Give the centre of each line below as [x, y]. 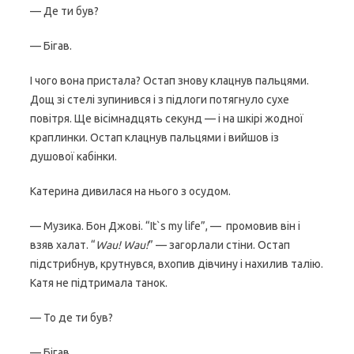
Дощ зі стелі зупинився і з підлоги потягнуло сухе [160, 100]
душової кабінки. [73, 156]
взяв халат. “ [63, 245]
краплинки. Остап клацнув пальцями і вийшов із [154, 137]
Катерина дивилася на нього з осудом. [130, 191]
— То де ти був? [72, 318]
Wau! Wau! [122, 245]
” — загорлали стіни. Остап [219, 245]
